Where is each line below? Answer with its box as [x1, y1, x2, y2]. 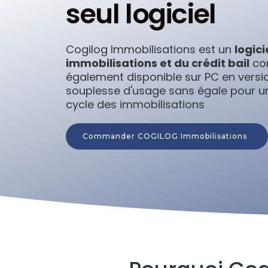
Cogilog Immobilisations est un [66, 42, 234, 57]
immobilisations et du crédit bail [66, 56, 249, 71]
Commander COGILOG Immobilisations [83, 132, 247, 141]
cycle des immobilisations [66, 97, 205, 112]
